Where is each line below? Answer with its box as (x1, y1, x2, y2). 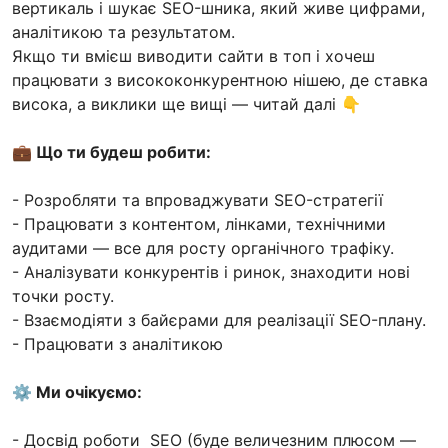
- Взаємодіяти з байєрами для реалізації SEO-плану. (12, 309, 426, 330)
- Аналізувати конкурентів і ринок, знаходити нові (12, 261, 410, 282)
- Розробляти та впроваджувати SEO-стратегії (12, 189, 388, 210)
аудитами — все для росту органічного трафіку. (12, 237, 394, 258)
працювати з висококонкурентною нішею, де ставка (12, 69, 428, 90)
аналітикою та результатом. (12, 21, 235, 42)
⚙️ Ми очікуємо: (12, 381, 142, 402)
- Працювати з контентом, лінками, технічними (12, 213, 386, 234)
